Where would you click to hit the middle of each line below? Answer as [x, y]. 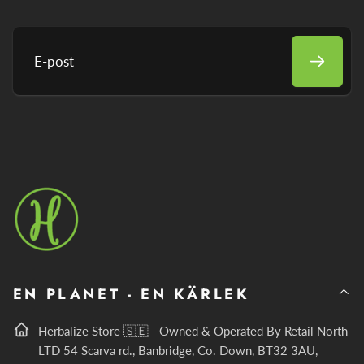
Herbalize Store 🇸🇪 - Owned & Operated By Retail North [193, 330]
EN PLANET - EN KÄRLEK [131, 294]
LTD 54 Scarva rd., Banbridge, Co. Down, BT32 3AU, [178, 350]
